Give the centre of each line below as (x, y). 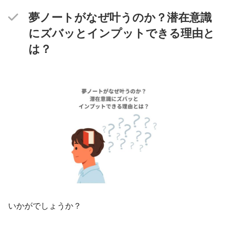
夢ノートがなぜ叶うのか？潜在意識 (120, 17)
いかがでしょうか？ (45, 206)
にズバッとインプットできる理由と (122, 33)
